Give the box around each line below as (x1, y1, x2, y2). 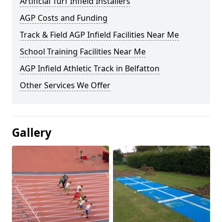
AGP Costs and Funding (20, 12, 108, 23)
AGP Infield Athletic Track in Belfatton (20, 63, 160, 74)
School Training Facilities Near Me (20, 46, 146, 57)
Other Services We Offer (20, 80, 111, 91)
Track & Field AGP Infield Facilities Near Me (20, 29, 179, 40)
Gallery (12, 125, 52, 140)
